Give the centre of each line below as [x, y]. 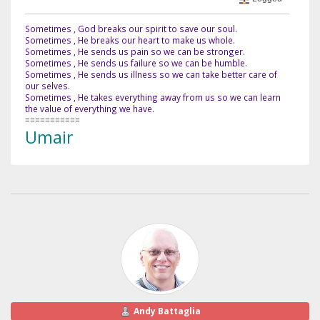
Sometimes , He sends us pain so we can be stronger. [135, 51]
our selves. [47, 85]
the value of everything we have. [90, 108]
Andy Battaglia [167, 311]
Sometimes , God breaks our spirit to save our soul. [131, 28]
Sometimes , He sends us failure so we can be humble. [136, 62]
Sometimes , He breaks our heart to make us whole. [130, 40]
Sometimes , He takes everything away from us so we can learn [153, 97]
